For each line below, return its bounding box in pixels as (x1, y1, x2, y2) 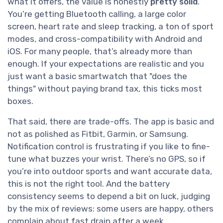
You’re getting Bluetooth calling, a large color (7, 9, 186, 19)
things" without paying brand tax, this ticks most (7, 84, 202, 94)
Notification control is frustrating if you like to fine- (7, 141, 210, 152)
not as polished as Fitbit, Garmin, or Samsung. (7, 129, 188, 139)
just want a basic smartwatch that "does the (7, 71, 187, 82)
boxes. (7, 96, 33, 107)
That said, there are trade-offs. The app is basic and (7, 116, 214, 127)
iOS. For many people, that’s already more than (7, 46, 192, 57)
